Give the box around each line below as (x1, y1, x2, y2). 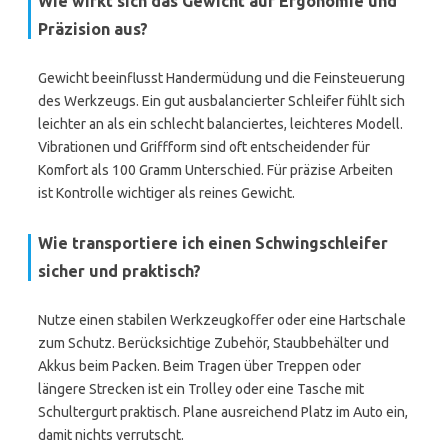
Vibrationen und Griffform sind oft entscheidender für (38, 139, 370, 155)
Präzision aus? (38, 20, 148, 38)
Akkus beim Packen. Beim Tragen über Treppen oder (38, 358, 361, 374)
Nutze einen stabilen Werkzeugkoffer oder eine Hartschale (38, 312, 406, 328)
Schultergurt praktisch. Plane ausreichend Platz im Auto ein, (38, 404, 408, 420)
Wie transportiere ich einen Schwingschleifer (38, 234, 388, 252)
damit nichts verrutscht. (38, 427, 184, 443)
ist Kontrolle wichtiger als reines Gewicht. (38, 185, 295, 201)
